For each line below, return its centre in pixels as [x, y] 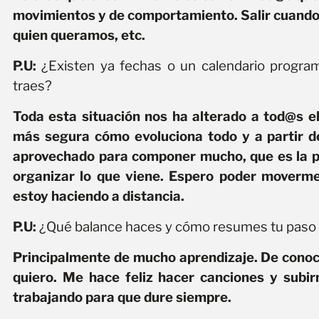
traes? [32, 86]
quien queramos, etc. [79, 36]
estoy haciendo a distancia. [99, 197]
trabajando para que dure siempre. [122, 298]
